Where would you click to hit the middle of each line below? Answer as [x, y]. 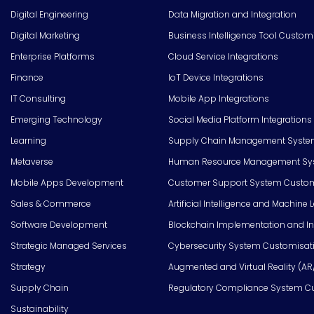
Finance [27, 77]
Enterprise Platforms [53, 56]
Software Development [59, 224]
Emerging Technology [56, 119]
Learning [28, 140]
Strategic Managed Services [69, 245]
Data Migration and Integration [232, 14]
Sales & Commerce [51, 203]
